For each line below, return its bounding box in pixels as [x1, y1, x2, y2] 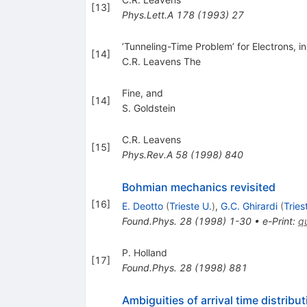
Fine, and [121, 87, 163, 99]
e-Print [262, 215, 293, 228]
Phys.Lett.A [121, 9, 173, 21]
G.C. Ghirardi [220, 200, 278, 212]
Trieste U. [169, 200, 212, 212]
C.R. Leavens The [121, 56, 201, 68]
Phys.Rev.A [121, 149, 173, 161]
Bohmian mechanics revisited [121, 180, 275, 195]
